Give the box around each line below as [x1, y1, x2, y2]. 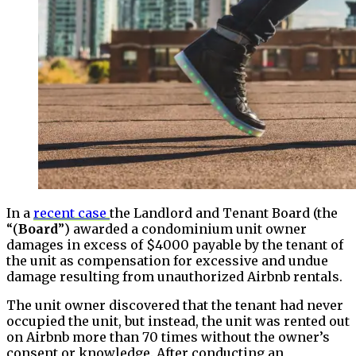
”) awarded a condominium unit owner [58, 220, 307, 237]
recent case [33, 204, 110, 221]
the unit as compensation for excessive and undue [6, 252, 328, 269]
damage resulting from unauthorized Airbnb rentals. [6, 268, 342, 284]
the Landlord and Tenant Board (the [110, 204, 338, 221]
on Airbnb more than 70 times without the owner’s [6, 328, 330, 345]
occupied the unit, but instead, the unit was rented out [6, 312, 350, 329]
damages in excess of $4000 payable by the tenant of [6, 236, 343, 253]
